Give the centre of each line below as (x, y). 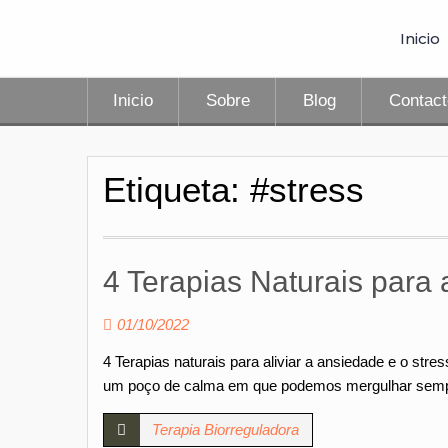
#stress (307, 189)
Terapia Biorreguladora (225, 429)
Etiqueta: (176, 189)
